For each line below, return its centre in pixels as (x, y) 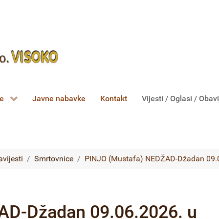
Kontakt (114, 99)
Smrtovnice (54, 159)
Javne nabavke (59, 99)
